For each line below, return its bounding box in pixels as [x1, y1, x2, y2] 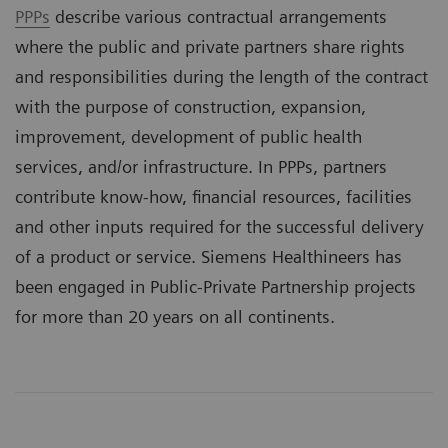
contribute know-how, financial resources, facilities [15, 186, 412, 208]
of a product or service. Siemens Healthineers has [15, 246, 402, 268]
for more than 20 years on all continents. [15, 306, 340, 328]
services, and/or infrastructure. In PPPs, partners [15, 156, 387, 178]
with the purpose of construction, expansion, [15, 96, 366, 118]
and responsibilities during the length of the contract [15, 66, 428, 88]
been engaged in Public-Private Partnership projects [15, 276, 416, 298]
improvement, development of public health [15, 126, 362, 148]
